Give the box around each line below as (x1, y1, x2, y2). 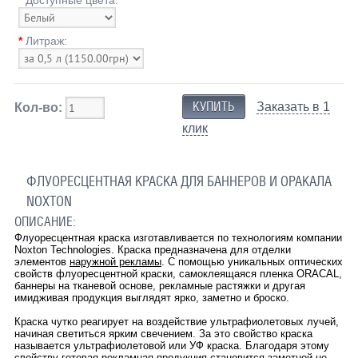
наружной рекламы (69, 255, 161, 268)
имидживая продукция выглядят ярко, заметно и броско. (14, 291, 289, 304)
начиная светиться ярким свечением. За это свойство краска (14, 327, 312, 340)
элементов (14, 255, 70, 268)
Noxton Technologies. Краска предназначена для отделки (14, 243, 291, 256)
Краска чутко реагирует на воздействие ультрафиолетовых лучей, (14, 315, 339, 328)
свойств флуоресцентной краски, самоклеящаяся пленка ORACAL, (14, 267, 342, 280)
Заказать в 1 (257, 99, 331, 113)
